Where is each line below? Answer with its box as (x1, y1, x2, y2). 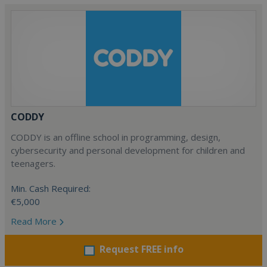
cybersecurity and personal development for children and (11, 144, 245, 156)
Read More (11, 215, 59, 227)
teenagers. (11, 157, 55, 169)
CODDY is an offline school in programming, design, (11, 131, 221, 143)
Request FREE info (99, 243, 184, 256)
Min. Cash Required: (11, 182, 91, 194)
